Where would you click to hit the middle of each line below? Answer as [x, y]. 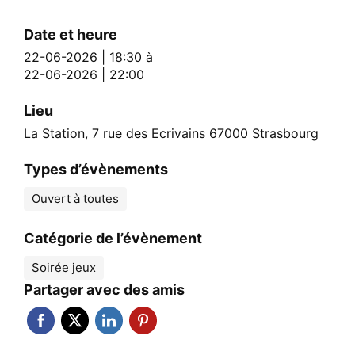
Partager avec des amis [104, 289]
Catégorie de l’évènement [113, 238]
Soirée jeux [64, 267]
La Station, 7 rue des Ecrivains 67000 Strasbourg [171, 133]
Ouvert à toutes [75, 198]
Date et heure [71, 34]
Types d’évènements [96, 169]
